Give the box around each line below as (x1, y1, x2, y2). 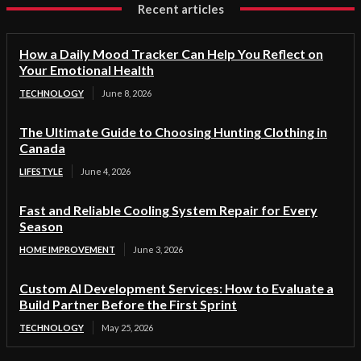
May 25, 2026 (102, 322, 153, 333)
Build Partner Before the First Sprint (19, 296, 237, 312)
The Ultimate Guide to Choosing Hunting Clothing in (19, 123, 327, 139)
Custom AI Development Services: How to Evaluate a (19, 280, 334, 296)
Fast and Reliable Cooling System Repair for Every (19, 201, 317, 218)
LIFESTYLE (19, 165, 63, 176)
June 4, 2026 (81, 165, 131, 176)
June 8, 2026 (102, 87, 151, 98)
